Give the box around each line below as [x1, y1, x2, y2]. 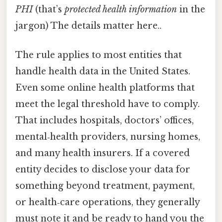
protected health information [64, 3, 177, 15]
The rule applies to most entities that [15, 50, 182, 61]
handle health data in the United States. [15, 66, 190, 77]
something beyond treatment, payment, [15, 180, 195, 192]
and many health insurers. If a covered [15, 148, 190, 159]
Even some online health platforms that [15, 82, 195, 94]
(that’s [33, 3, 64, 15]
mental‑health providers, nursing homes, [15, 131, 200, 143]
